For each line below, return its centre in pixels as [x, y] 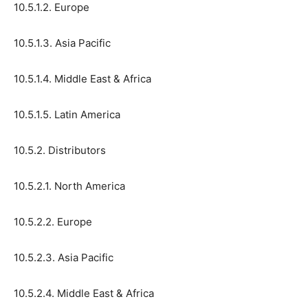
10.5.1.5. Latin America [67, 114]
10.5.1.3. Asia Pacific [62, 43]
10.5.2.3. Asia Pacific [64, 257]
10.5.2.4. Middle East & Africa [84, 293]
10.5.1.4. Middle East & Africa [82, 78]
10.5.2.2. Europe [53, 221]
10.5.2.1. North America [69, 186]
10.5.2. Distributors [60, 150]
